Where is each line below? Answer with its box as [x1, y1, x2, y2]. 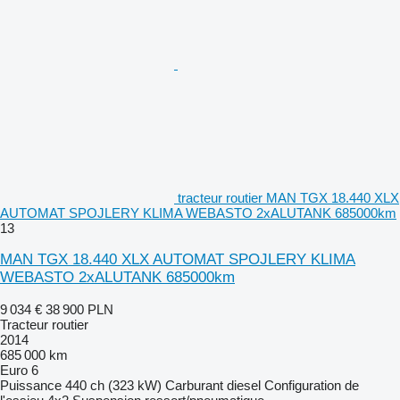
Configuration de [264, 377, 359, 393]
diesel [227, 377, 261, 393]
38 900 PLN [46, 301, 113, 317]
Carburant [165, 377, 223, 393]
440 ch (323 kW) [65, 377, 162, 393]
